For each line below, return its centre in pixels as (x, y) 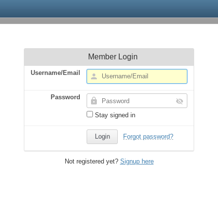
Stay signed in (114, 115)
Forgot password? (148, 137)
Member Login (113, 57)
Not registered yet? (92, 161)
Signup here (137, 161)
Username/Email (56, 73)
